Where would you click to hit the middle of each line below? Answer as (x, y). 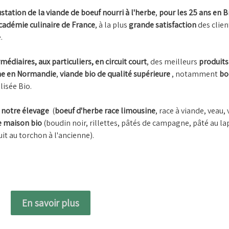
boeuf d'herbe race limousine (105, 111)
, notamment (194, 74)
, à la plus (112, 25)
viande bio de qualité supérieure (115, 74)
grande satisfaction (163, 25)
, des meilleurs (173, 62)
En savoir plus (50, 203)
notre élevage (26, 111)
